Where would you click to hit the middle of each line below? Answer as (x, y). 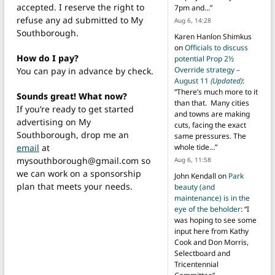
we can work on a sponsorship (79, 174)
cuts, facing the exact (210, 125)
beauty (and (194, 187)
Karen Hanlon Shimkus (213, 37)
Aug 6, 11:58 (192, 160)
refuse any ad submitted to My (80, 20)
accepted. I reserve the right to (80, 7)
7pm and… (192, 8)
